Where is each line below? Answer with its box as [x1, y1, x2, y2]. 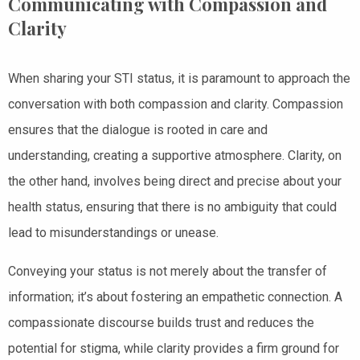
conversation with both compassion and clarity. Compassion [8, 96, 343, 112]
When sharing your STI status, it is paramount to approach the [8, 70, 350, 86]
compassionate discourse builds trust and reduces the [8, 314, 314, 330]
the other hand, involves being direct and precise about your [8, 173, 342, 189]
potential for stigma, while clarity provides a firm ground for [8, 340, 339, 356]
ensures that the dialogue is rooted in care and [8, 121, 268, 137]
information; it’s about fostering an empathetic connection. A [8, 288, 342, 305]
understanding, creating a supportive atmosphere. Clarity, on [8, 147, 342, 163]
